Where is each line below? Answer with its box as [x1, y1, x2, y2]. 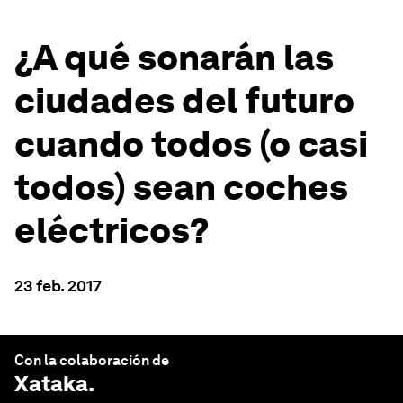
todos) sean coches [14, 166, 348, 209]
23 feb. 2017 [14, 276, 102, 295]
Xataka [14, 371, 88, 397]
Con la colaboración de [14, 352, 169, 369]
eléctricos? [14, 209, 210, 252]
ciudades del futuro [14, 79, 354, 122]
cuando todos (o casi [14, 122, 368, 166]
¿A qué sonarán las [14, 36, 334, 79]
